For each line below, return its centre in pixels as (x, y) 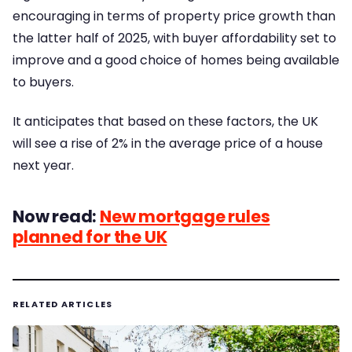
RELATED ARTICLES (63, 304)
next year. (43, 166)
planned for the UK (90, 237)
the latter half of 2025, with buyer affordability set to (174, 38)
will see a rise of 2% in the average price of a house (168, 144)
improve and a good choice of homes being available (176, 60)
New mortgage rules (185, 217)
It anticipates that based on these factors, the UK (165, 122)
